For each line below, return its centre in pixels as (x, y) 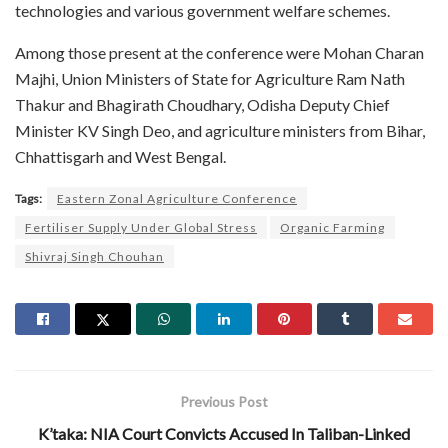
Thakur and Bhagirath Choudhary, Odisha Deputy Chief (202, 104)
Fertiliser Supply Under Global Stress (141, 227)
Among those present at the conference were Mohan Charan (219, 52)
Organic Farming (332, 227)
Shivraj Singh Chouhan (94, 256)
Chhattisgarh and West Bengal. (120, 156)
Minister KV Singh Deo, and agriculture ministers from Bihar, (220, 130)
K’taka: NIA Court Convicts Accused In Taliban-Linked (224, 433)
